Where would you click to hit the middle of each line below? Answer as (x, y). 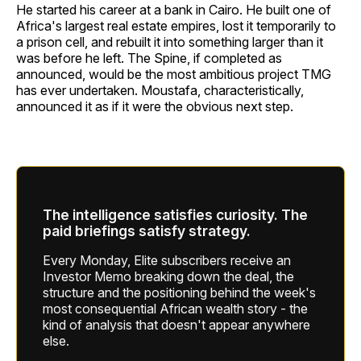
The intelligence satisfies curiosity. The (175, 214)
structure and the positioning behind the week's (179, 292)
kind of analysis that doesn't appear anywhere (176, 324)
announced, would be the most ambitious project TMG (174, 75)
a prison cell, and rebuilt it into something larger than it (170, 42)
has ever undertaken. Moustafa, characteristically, (160, 91)
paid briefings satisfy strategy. (147, 230)
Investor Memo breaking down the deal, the (168, 276)
